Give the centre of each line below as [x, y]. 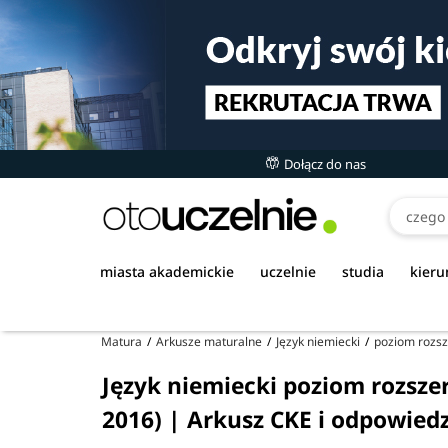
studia [363, 271]
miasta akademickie [167, 271]
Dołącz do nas [323, 164]
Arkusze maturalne [209, 341]
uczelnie [288, 271]
